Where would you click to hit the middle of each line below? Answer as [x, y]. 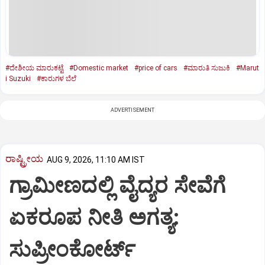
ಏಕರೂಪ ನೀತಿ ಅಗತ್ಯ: [94, 218]
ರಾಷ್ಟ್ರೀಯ [24, 159]
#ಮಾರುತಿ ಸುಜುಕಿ [207, 68]
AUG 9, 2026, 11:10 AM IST [96, 159]
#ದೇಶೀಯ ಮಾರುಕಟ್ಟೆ [34, 68]
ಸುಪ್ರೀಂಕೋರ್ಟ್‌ [72, 250]
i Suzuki [18, 78]
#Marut [248, 68]
